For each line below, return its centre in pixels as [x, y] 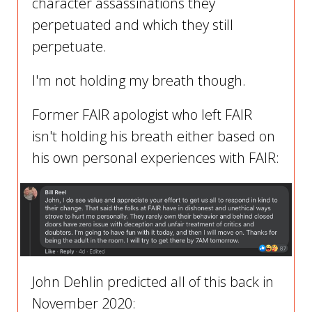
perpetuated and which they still [133, 25]
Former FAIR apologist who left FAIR [142, 115]
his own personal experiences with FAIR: [156, 158]
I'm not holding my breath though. [139, 81]
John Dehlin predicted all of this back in [153, 282]
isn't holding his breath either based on [154, 136]
